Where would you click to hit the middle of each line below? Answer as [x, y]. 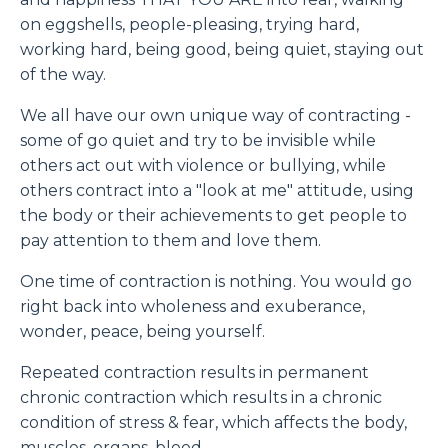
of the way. [63, 74]
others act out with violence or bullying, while [203, 165]
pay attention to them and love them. [170, 240]
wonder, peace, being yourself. [142, 331]
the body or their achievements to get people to [213, 215]
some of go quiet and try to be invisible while [198, 140]
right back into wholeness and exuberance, [192, 306]
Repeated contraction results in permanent [194, 372]
